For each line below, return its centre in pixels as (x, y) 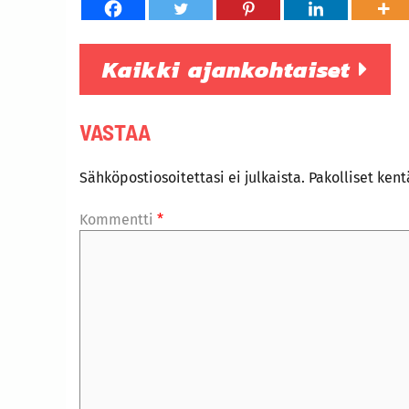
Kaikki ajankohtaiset (231, 69)
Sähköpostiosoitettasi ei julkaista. (192, 177)
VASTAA (115, 131)
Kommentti (118, 219)
